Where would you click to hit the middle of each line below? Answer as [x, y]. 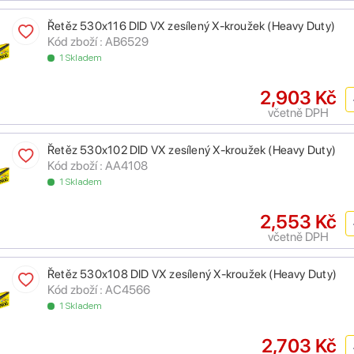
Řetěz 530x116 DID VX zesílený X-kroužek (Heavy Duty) [191, 26]
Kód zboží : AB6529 [98, 42]
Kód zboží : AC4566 [99, 290]
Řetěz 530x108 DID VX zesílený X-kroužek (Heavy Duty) [192, 275]
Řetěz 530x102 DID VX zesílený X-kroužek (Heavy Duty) [192, 151]
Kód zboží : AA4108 [98, 166]
